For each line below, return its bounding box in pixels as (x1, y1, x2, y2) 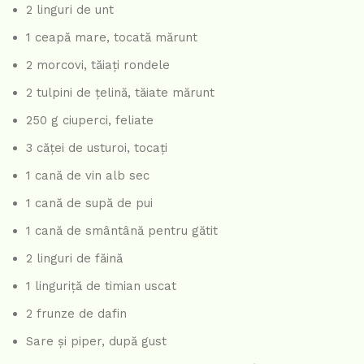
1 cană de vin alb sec (26, 167, 149, 183)
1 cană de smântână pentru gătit (26, 223, 218, 238)
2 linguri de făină (26, 250, 123, 266)
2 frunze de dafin (26, 305, 127, 321)
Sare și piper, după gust (26, 333, 167, 349)
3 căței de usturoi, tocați (26, 140, 167, 155)
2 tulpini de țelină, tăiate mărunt (26, 84, 214, 100)
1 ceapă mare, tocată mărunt (26, 29, 197, 45)
